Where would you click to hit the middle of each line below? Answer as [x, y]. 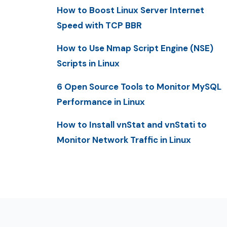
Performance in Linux [101, 102]
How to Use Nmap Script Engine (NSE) [135, 48]
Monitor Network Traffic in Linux [124, 140]
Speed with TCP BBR [99, 26]
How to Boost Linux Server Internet [130, 10]
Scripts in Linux [88, 64]
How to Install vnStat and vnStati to [132, 124]
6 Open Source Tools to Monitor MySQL [139, 86]
